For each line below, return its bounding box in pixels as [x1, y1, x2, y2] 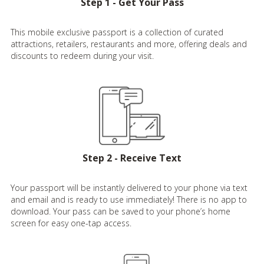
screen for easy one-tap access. [11, 217, 131, 229]
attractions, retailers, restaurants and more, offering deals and [11, 38, 247, 49]
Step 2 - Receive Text [82, 151, 181, 164]
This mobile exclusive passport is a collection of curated [11, 26, 223, 38]
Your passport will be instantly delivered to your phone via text [11, 181, 247, 193]
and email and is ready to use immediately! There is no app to [11, 193, 247, 205]
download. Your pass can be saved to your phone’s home [11, 205, 230, 217]
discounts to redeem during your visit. [11, 49, 154, 61]
